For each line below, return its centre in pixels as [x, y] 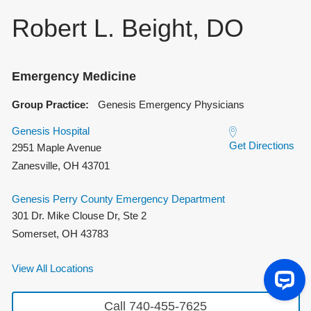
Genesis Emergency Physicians [171, 104]
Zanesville [34, 165]
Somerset [34, 233]
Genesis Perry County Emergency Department [118, 199]
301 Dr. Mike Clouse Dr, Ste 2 [79, 215]
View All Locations [52, 268]
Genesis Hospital [50, 131]
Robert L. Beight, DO [127, 28]
